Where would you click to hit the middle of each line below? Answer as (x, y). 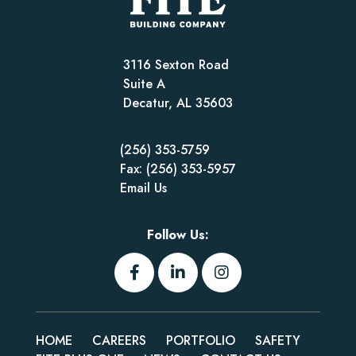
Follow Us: (178, 235)
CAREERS (119, 341)
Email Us (143, 188)
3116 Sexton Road (176, 65)
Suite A (144, 84)
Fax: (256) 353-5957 (178, 169)
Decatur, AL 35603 (178, 103)
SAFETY (278, 341)
